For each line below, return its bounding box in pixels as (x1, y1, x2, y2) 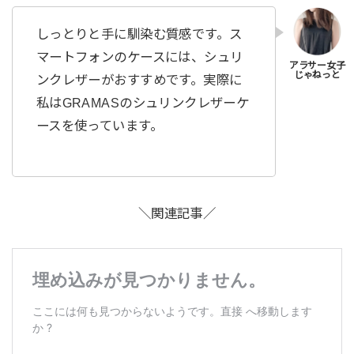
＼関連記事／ (137, 206, 217, 221)
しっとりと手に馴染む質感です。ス (36, 27, 243, 42)
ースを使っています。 (36, 119, 163, 134)
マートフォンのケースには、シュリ (36, 50, 243, 65)
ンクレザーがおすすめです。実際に (36, 73, 243, 88)
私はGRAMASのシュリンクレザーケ (36, 96, 250, 111)
